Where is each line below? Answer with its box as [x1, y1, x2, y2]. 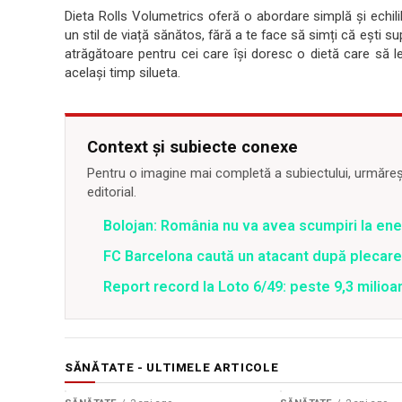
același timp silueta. [65, 65, 180, 81]
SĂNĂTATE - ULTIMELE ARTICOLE [65, 361, 279, 374]
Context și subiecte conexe [87, 137, 298, 156]
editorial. [87, 184, 136, 200]
